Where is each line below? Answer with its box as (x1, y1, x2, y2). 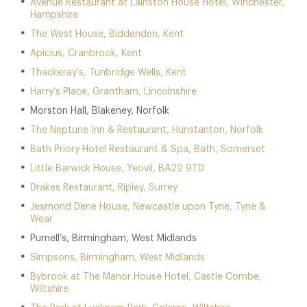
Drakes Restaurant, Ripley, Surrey (30, 183, 177, 193)
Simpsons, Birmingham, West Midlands (30, 253, 205, 262)
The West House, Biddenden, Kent (30, 29, 184, 39)
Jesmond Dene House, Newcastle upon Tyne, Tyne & (30, 202, 266, 212)
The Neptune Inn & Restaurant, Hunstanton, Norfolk (30, 125, 263, 135)
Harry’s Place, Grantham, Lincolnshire (30, 87, 197, 97)
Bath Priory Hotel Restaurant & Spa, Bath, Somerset (30, 145, 265, 154)
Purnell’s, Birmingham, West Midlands (30, 234, 197, 243)
